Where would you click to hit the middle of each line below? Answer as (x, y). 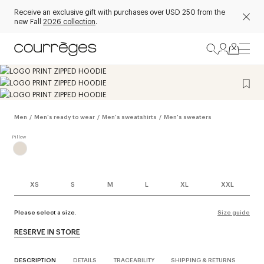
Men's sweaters (188, 116)
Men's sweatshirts (129, 116)
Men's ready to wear (65, 116)
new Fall (29, 21)
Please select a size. (45, 212)
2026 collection (69, 21)
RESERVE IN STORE (47, 232)
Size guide (234, 212)
